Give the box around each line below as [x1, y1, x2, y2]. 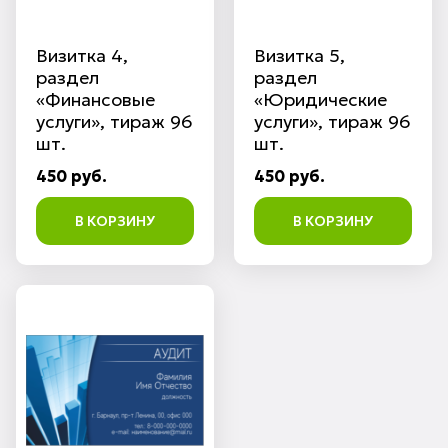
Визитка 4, [36, 44, 128, 68]
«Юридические [254, 88, 387, 112]
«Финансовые [36, 88, 155, 112]
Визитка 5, [254, 44, 345, 68]
